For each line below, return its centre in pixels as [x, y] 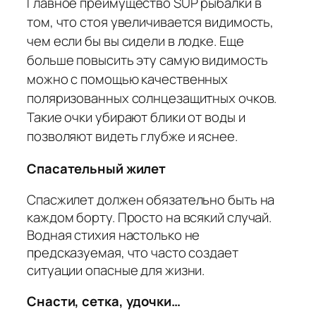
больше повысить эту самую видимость [147, 60]
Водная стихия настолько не [114, 235]
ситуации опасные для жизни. [116, 271]
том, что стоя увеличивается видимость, [151, 22]
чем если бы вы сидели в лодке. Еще [135, 41]
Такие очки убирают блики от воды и [136, 117]
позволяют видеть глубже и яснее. [132, 136]
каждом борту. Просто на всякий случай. [150, 218]
